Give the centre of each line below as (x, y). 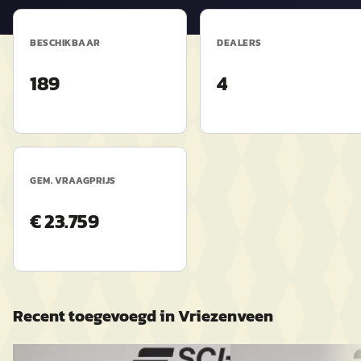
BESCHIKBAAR (65, 43)
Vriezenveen (226, 316)
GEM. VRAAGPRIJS (73, 180)
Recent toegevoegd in (95, 316)
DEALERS (239, 43)
